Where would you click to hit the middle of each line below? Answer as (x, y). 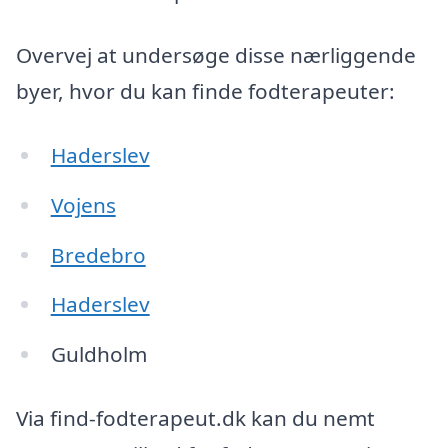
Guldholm (98, 354)
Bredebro (98, 254)
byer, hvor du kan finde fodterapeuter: (205, 91)
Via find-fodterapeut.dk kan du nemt (195, 417)
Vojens (83, 204)
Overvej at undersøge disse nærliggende (216, 55)
